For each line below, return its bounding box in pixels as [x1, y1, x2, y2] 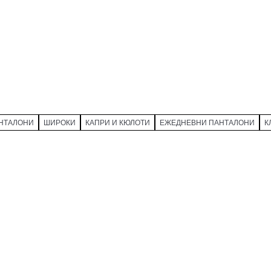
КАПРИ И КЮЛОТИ [85, 116, 150, 128]
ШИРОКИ [44, 116, 76, 128]
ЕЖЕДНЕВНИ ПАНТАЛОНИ [160, 116, 255, 128]
